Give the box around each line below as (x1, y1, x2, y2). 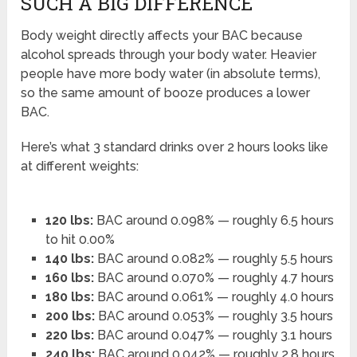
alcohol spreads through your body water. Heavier (21, 47, 317, 63)
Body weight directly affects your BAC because (21, 28, 304, 44)
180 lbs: (45, 289, 94, 305)
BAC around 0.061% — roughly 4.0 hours (93, 289, 334, 305)
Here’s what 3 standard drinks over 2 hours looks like (21, 139, 329, 155)
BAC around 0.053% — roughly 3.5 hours (94, 308, 333, 324)
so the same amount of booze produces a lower (21, 85, 311, 101)
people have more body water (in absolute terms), (21, 66, 321, 82)
